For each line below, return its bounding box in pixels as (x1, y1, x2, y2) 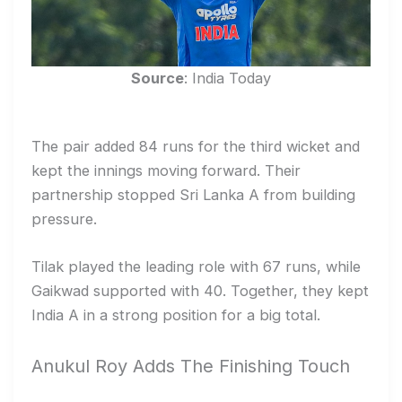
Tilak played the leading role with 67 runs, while (31, 258, 361, 276)
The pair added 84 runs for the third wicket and (31, 137, 360, 156)
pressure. (31, 210, 97, 229)
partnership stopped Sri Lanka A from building (31, 186, 355, 205)
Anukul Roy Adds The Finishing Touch (31, 354, 350, 377)
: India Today (184, 68, 271, 87)
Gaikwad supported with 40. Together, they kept (31, 282, 369, 301)
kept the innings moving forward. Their (31, 162, 301, 180)
